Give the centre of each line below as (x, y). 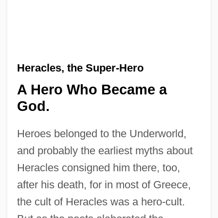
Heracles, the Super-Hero (80, 68)
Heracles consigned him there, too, (98, 168)
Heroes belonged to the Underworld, (101, 134)
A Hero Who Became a (92, 90)
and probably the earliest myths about (105, 151)
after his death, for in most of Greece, (104, 185)
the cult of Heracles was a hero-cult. (101, 202)
